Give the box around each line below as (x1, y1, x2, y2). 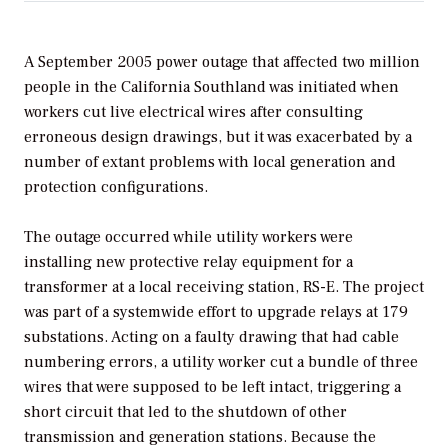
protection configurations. (24, 176, 208, 197)
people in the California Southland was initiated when (24, 76, 399, 97)
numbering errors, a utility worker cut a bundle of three (24, 352, 418, 373)
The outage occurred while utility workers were (24, 227, 353, 248)
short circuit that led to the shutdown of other (24, 402, 347, 423)
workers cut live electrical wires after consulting (24, 101, 363, 122)
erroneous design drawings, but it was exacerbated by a (24, 126, 412, 147)
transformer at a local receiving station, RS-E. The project (24, 277, 424, 298)
